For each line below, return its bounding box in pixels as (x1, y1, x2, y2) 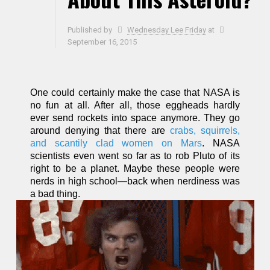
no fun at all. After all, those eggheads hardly (30, 100, 240, 110)
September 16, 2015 (67, 37, 137, 46)
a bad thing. (30, 189, 81, 199)
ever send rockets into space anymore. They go (30, 113, 240, 123)
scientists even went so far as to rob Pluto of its (30, 151, 240, 161)
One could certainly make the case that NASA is (30, 87, 240, 98)
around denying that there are (30, 125, 170, 136)
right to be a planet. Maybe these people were (30, 163, 240, 174)
